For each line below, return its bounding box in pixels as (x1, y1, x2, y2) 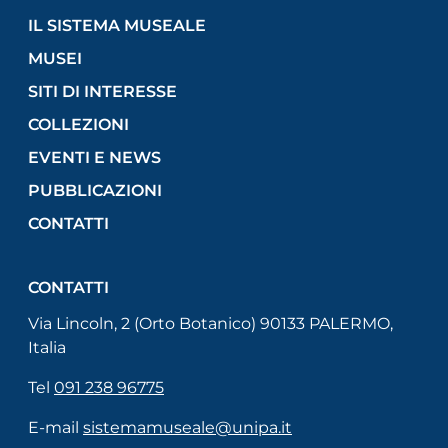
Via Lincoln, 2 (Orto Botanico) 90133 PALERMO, (28, 313, 393, 333)
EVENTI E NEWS (28, 147, 161, 167)
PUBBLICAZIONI (28, 180, 162, 200)
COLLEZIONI (28, 114, 129, 134)
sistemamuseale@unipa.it (83, 417, 292, 437)
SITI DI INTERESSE (28, 81, 177, 101)
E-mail (28, 417, 83, 437)
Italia (28, 337, 66, 357)
